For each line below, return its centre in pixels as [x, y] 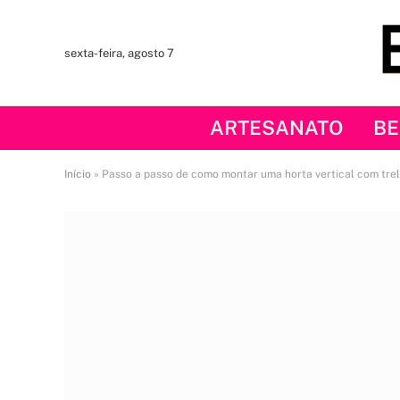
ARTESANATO [276, 128]
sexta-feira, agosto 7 [119, 53]
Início [78, 174]
